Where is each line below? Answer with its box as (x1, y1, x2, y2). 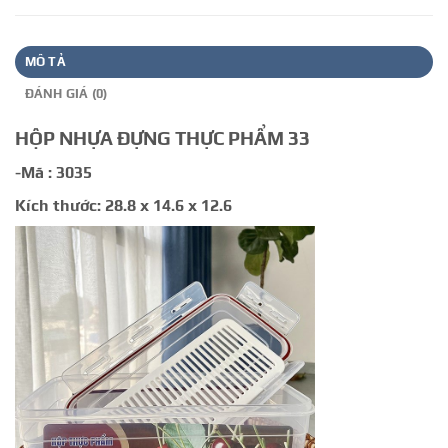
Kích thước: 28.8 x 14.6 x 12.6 (15, 195, 232, 215)
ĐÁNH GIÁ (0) (24, 86, 108, 102)
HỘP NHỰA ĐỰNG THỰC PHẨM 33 (15, 127, 310, 150)
